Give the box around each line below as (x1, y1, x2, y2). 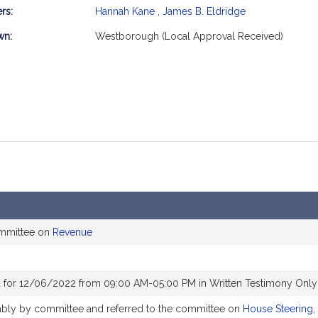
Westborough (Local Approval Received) (95, 31, 283, 42)
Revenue (53, 226, 92, 238)
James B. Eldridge (163, 6, 246, 17)
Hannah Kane (95, 6, 155, 17)
